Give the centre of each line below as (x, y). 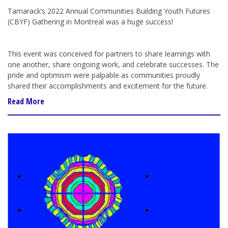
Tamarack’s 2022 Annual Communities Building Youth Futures (109, 11)
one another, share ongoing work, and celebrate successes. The (113, 64)
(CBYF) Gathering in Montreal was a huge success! (90, 21)
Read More (26, 101)
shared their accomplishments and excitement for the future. (108, 85)
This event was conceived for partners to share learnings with (109, 53)
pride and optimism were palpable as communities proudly (104, 75)
